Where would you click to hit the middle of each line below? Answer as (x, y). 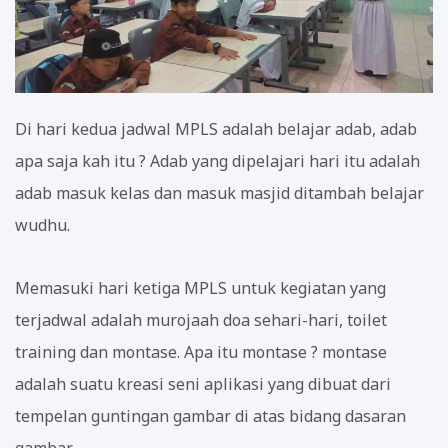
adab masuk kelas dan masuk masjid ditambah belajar (219, 192)
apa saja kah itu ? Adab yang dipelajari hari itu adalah (217, 160)
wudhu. (42, 224)
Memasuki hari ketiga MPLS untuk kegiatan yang (200, 287)
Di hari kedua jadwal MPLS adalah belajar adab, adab (216, 128)
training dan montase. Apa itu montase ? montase (201, 351)
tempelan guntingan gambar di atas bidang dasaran (210, 415)
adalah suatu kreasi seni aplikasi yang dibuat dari (203, 383)
